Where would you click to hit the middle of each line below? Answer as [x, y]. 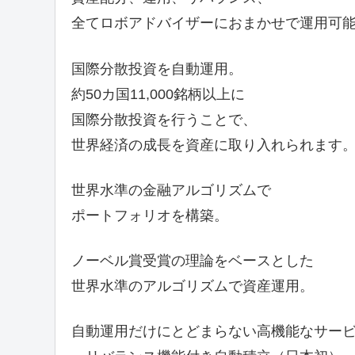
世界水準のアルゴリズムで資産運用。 [192, 286]
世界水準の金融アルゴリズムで [171, 190]
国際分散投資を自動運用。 [157, 69]
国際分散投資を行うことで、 [164, 119]
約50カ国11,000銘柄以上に [158, 94]
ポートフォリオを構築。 [149, 215]
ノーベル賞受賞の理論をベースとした [192, 260]
